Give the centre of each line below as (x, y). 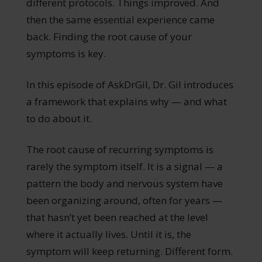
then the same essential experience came (120, 19)
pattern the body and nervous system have (124, 183)
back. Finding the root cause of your (109, 36)
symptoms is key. (66, 53)
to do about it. (59, 118)
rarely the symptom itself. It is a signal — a (124, 166)
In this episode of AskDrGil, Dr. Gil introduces (130, 84)
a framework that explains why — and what (126, 101)
